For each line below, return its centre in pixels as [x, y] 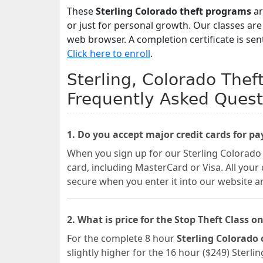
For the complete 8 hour [122, 238]
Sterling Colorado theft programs [173, 11]
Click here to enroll [109, 53]
